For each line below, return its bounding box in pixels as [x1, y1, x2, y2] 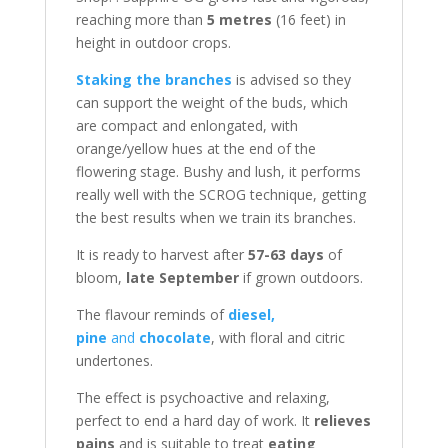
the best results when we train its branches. [75, 208, 356, 227]
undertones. [75, 351, 153, 370]
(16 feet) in [271, 10, 346, 29]
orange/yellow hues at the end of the [75, 139, 316, 158]
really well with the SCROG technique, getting [75, 185, 366, 204]
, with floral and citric [210, 328, 345, 347]
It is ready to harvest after [75, 245, 248, 264]
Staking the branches [75, 70, 232, 89]
